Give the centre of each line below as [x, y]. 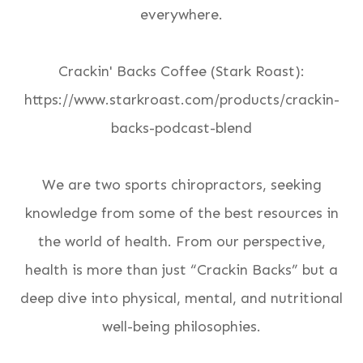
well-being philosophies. [181, 327]
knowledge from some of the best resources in [181, 213]
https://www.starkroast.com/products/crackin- [181, 100]
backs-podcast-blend [181, 128]
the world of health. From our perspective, [181, 241]
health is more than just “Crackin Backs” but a [181, 270]
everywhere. [181, 15]
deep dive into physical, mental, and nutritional [181, 298]
